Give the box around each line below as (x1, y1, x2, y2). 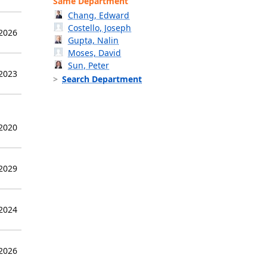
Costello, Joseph (68, 22, 132, 34)
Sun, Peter (68, 60, 110, 72)
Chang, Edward (68, 10, 130, 21)
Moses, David (68, 47, 122, 59)
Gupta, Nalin (68, 35, 119, 46)
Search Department (62, 73, 142, 85)
